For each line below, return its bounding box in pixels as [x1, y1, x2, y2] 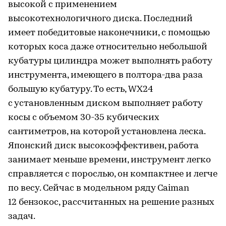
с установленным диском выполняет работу [8, 99, 202, 108]
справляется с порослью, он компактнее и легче [8, 169, 217, 179]
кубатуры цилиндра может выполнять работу [8, 56, 212, 66]
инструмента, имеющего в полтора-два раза [8, 71, 203, 80]
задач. [8, 212, 35, 221]
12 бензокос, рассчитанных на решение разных [8, 198, 214, 207]
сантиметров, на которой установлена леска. [8, 127, 205, 137]
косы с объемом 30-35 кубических [8, 113, 159, 123]
